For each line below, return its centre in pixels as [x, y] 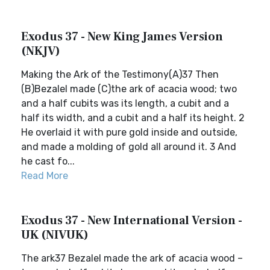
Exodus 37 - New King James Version [122, 37]
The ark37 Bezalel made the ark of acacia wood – [132, 258]
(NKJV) [41, 51]
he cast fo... [48, 161]
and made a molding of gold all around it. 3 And [129, 147]
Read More [45, 176]
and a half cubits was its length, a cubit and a [125, 103]
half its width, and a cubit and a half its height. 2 [133, 118]
